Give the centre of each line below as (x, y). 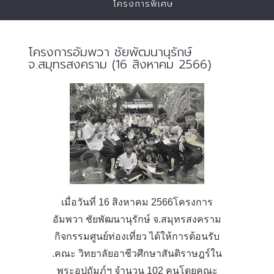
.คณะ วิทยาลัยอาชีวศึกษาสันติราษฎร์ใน (137, 254)
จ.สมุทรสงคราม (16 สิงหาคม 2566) (120, 64)
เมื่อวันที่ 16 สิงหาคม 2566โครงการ (137, 202)
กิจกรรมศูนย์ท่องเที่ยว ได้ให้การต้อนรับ (137, 236)
